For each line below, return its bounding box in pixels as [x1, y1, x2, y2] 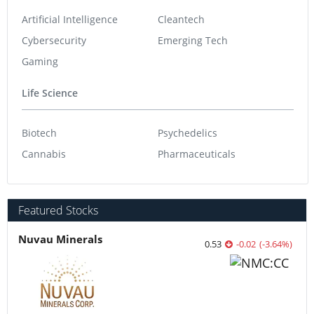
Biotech [22, 125, 57, 139]
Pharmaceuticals [158, 146, 235, 161]
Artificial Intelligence [22, 12, 118, 26]
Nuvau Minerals [18, 231, 102, 246]
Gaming [22, 54, 58, 68]
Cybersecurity [22, 33, 86, 47]
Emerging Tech [158, 33, 228, 47]
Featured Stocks [18, 202, 98, 218]
